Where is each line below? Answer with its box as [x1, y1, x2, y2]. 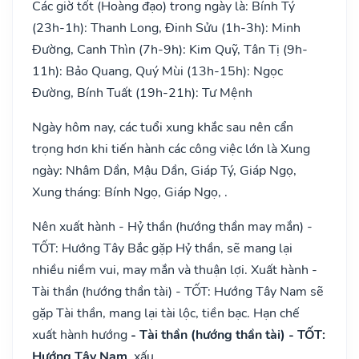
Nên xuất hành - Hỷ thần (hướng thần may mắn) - [32, 217, 313, 236]
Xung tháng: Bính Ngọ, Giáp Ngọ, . [32, 183, 228, 201]
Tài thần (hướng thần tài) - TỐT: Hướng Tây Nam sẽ [32, 282, 324, 301]
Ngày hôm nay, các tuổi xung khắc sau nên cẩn [32, 118, 293, 136]
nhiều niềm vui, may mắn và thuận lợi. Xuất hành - [32, 260, 317, 279]
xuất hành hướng [32, 325, 131, 344]
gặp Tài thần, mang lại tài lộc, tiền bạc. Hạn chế [32, 304, 300, 322]
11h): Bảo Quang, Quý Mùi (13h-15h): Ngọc [32, 62, 283, 80]
